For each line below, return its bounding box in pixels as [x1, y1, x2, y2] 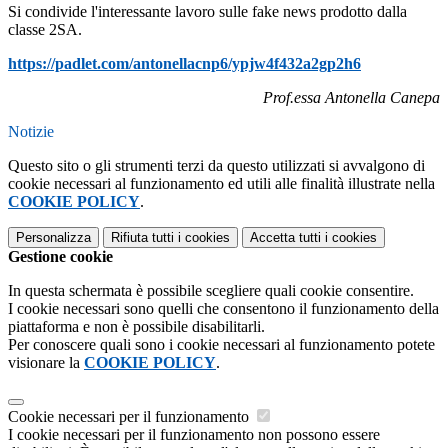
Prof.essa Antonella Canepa [263, 89, 440, 107]
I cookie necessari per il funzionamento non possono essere [8, 426, 380, 444]
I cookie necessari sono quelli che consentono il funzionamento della [8, 300, 439, 318]
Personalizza [16, 230, 91, 246]
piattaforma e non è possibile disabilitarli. [8, 318, 265, 336]
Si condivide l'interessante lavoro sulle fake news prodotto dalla [8, 3, 407, 21]
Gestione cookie [8, 248, 113, 266]
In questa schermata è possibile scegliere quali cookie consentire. [8, 282, 414, 300]
